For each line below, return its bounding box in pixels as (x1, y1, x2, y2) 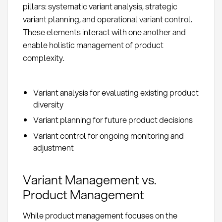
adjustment (33, 141, 74, 153)
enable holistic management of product (22, 39, 164, 51)
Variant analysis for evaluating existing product (33, 86, 199, 98)
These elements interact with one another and (22, 26, 186, 38)
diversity (33, 98, 63, 110)
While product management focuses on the (22, 209, 177, 221)
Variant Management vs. (22, 170, 156, 188)
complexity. (22, 52, 64, 63)
